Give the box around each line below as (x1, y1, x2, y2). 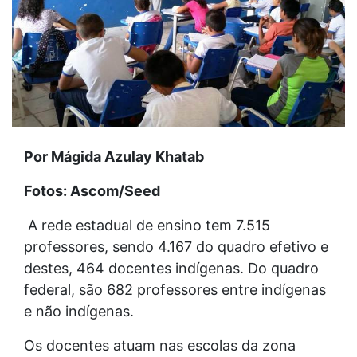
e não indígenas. (24, 302, 134, 320)
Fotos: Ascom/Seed (24, 182, 160, 199)
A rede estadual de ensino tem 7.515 (24, 216, 270, 233)
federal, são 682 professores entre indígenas (24, 280, 326, 298)
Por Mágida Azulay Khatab (24, 147, 207, 165)
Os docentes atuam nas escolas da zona (24, 336, 296, 354)
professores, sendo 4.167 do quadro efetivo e (24, 237, 328, 255)
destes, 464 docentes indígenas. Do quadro (24, 259, 319, 277)
